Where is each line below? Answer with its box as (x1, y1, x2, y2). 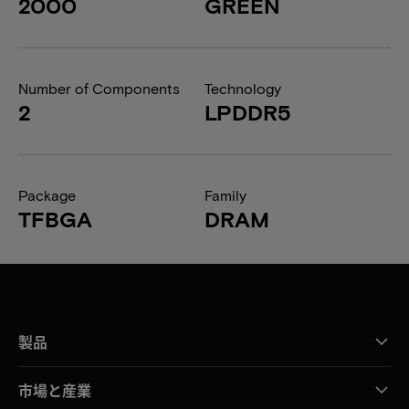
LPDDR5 (204, 99, 291, 125)
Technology (204, 79, 281, 97)
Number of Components (18, 79, 180, 97)
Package (18, 186, 76, 204)
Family (204, 186, 246, 204)
